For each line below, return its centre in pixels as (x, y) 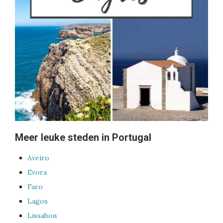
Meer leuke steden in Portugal (83, 138)
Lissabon (42, 216)
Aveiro (38, 158)
